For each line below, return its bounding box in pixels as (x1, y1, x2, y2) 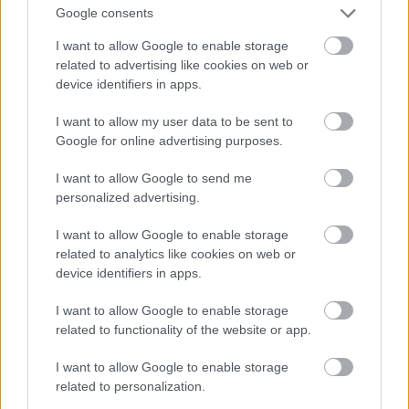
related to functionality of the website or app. (56, 321, 311, 337)
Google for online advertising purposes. (56, 132, 283, 148)
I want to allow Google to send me (56, 170, 252, 185)
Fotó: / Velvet (26, 259, 103, 278)
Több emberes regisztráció (26, 228, 210, 249)
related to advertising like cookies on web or (56, 57, 309, 72)
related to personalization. (56, 378, 205, 393)
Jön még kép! (143, 346, 266, 372)
